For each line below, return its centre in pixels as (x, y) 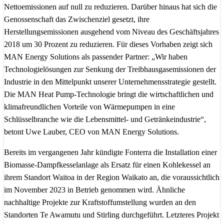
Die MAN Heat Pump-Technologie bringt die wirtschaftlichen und (109, 94)
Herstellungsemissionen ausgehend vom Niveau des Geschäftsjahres (111, 32)
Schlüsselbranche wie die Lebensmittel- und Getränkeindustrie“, (105, 119)
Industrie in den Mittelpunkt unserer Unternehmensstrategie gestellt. (110, 82)
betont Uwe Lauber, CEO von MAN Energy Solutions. (91, 132)
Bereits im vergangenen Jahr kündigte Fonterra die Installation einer (110, 152)
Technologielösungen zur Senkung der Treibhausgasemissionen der (110, 69)
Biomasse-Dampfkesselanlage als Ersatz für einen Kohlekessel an (107, 165)
